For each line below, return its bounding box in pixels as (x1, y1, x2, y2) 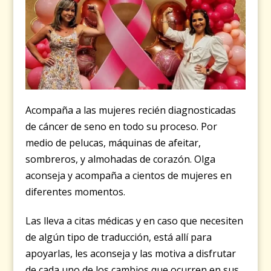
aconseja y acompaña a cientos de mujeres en (25, 169, 232, 183)
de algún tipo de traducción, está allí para (25, 230, 212, 244)
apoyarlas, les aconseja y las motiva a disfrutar (25, 247, 237, 261)
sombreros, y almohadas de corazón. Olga (25, 152, 216, 166)
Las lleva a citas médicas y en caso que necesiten (25, 214, 244, 228)
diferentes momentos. (25, 185, 126, 199)
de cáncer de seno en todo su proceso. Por (25, 120, 218, 134)
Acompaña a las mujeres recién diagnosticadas (25, 103, 237, 117)
